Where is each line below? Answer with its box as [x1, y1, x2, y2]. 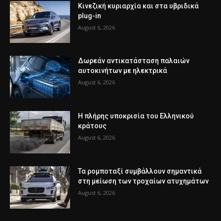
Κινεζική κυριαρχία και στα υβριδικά [78, 1, 199, 10]
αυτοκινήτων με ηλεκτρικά [78, 67, 168, 75]
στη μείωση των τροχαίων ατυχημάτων [78, 177, 209, 185]
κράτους [78, 122, 107, 130]
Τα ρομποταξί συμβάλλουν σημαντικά [78, 167, 202, 175]
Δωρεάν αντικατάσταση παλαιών [78, 57, 190, 65]
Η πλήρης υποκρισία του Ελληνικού [78, 112, 194, 120]
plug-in [78, 11, 102, 20]
